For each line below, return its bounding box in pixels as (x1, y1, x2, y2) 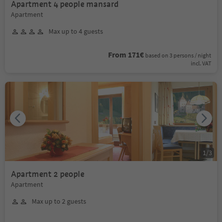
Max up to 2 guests (32, 197, 86, 206)
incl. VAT (191, 59, 211, 67)
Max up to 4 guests (49, 27, 103, 36)
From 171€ (108, 50, 144, 59)
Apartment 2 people (11, 169, 84, 179)
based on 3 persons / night (145, 52, 211, 59)
